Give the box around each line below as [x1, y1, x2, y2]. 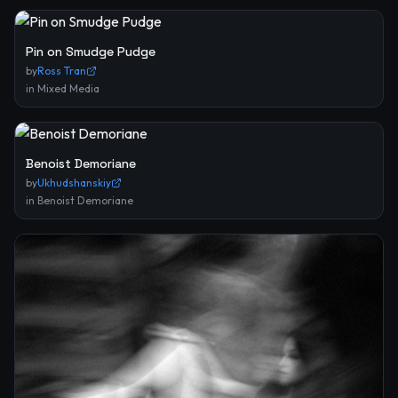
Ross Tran [37, 64, 86, 78]
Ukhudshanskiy [37, 176, 111, 190]
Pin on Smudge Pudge [26, 44, 155, 60]
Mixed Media [37, 82, 99, 96]
